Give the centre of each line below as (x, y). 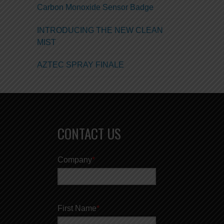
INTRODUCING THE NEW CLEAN (100, 30)
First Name (77, 208)
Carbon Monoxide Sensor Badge (95, 7)
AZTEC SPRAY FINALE (81, 65)
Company (74, 160)
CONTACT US (89, 134)
